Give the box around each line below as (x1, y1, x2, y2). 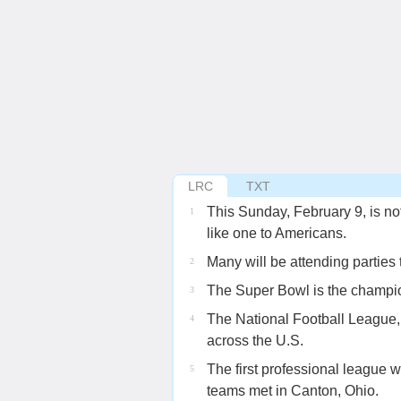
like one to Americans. (207, 226, 346, 241)
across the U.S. (207, 333, 303, 348)
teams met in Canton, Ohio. (207, 383, 379, 398)
